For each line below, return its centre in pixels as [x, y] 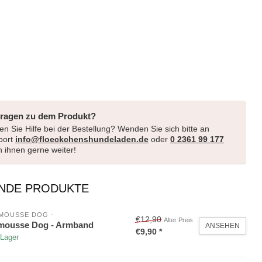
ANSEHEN [223, 226]
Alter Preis [178, 220]
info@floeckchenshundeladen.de [82, 139]
